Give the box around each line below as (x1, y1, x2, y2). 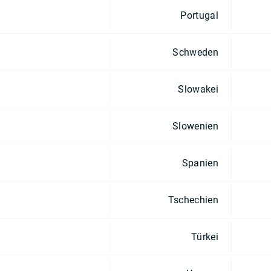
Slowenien (172, 120, 218, 132)
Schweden (172, 46, 218, 58)
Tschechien (168, 194, 218, 206)
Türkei (191, 230, 218, 243)
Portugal (180, 9, 218, 21)
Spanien (181, 157, 218, 169)
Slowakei (178, 83, 218, 95)
